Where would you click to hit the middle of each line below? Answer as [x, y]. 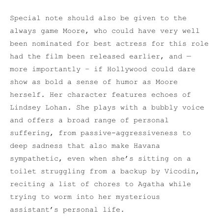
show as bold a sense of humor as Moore [94, 82]
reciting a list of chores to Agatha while [100, 184]
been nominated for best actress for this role [109, 44]
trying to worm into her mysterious [85, 197]
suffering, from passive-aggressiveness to [100, 133]
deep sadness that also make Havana [85, 146]
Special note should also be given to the [98, 18]
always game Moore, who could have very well [105, 31]
